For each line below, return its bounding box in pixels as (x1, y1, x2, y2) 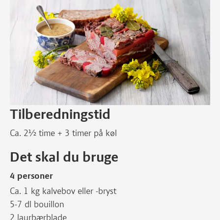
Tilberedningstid (10, 106, 110, 122)
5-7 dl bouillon (10, 199, 64, 210)
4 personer (10, 170, 53, 181)
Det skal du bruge (10, 148, 118, 165)
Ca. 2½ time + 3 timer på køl (10, 128, 117, 138)
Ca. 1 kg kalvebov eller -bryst (10, 186, 116, 196)
